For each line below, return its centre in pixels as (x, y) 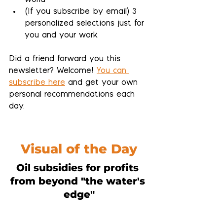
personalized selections (71, 24)
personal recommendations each (73, 95)
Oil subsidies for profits (79, 168)
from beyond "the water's (79, 181)
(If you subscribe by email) (78, 12)
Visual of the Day (79, 149)
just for (132, 24)
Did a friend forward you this (66, 59)
